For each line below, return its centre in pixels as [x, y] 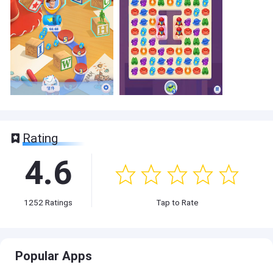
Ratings [58, 202]
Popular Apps [54, 256]
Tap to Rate [177, 203]
